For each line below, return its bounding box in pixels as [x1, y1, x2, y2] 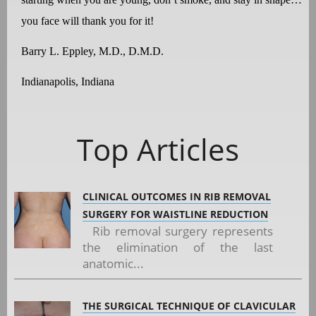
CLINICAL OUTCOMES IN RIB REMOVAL [83, 189, 271, 203]
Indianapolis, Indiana [21, 75, 114, 88]
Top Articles [77, 128, 239, 169]
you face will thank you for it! [21, 14, 154, 27]
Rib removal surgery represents [83, 222, 274, 239]
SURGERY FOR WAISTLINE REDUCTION [83, 207, 268, 221]
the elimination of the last [83, 238, 274, 255]
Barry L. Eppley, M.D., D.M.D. [21, 44, 164, 57]
